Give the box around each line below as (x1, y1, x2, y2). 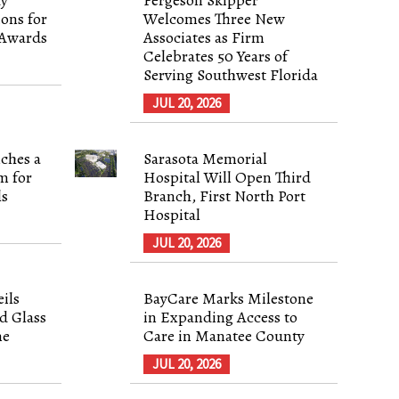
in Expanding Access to (143, 305, 298, 328)
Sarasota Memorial (143, 147, 268, 169)
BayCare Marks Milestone (143, 287, 314, 309)
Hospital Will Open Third (143, 166, 312, 188)
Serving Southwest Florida (143, 63, 319, 85)
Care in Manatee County (143, 324, 305, 346)
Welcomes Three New (143, 7, 286, 29)
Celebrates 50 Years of (143, 45, 289, 67)
